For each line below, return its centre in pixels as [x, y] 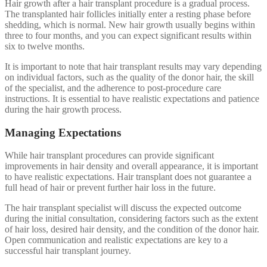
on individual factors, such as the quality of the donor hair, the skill [129, 77]
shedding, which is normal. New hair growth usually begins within [130, 24]
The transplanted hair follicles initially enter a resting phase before [128, 14]
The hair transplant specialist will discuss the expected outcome [123, 208]
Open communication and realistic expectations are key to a [116, 240]
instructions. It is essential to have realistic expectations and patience [132, 98]
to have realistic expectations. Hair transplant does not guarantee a [128, 177]
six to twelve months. [45, 46]
